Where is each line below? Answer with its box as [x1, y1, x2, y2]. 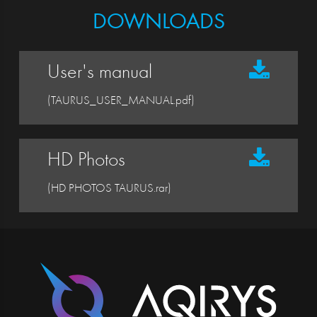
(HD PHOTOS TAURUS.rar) [47, 183, 171, 196]
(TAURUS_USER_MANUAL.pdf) [47, 96, 195, 108]
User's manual [47, 64, 152, 84]
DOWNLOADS [92, 12, 225, 35]
